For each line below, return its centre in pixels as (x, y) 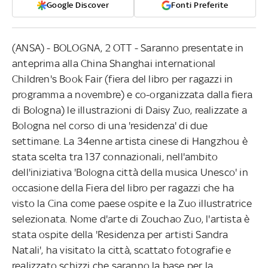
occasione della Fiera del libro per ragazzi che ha (123, 188)
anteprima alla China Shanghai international (114, 63)
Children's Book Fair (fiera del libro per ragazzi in (123, 79)
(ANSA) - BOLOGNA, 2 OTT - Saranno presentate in (128, 48)
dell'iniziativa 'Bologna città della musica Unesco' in (130, 172)
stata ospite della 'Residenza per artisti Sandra (120, 234)
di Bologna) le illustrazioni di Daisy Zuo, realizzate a (130, 110)
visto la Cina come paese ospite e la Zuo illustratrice (132, 203)
